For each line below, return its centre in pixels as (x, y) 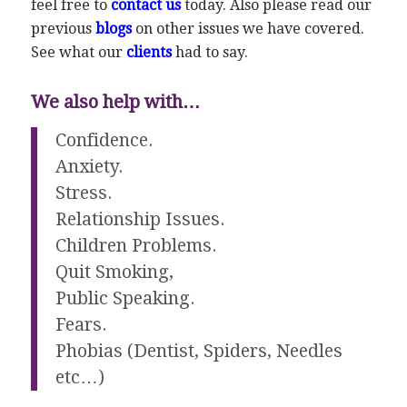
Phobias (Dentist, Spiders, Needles (199, 351)
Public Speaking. (125, 298)
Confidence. (104, 140)
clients (149, 53)
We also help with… (115, 102)
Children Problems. (136, 245)
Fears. (81, 324)
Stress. (84, 193)
